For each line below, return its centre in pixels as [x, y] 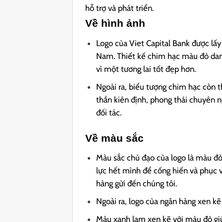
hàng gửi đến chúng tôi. [137, 184]
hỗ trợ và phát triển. [120, 8]
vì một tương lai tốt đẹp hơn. [146, 69]
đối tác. [109, 112]
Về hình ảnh [115, 23]
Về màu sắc [115, 138]
